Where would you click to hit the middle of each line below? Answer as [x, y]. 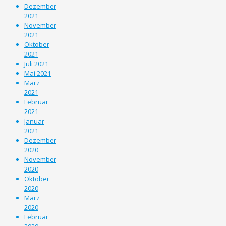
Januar [34, 121]
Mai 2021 [38, 73]
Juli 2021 [36, 63]
